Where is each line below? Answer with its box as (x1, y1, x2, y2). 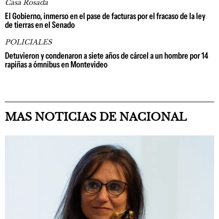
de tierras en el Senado (5, 19, 75, 30)
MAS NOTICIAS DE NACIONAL (5, 110, 187, 124)
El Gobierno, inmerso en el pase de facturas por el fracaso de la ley (5, 10, 205, 22)
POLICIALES (5, 37, 52, 46)
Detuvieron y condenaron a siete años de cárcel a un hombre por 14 (5, 50, 208, 61)
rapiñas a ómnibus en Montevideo (5, 59, 108, 70)
